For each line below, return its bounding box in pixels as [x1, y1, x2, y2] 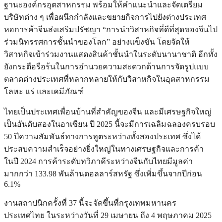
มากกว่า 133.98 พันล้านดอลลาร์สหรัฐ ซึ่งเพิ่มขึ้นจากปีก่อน [4, 169, 202, 178]
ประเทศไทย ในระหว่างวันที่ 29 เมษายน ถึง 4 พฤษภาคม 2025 [4, 211, 212, 220]
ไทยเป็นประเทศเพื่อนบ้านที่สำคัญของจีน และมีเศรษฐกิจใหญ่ [4, 108, 212, 116]
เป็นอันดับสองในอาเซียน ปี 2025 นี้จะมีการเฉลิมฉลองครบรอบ [4, 120, 215, 129]
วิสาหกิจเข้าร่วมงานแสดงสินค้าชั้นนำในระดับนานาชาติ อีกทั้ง [4, 50, 218, 59]
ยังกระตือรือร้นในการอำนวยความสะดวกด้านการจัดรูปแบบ [4, 62, 209, 71]
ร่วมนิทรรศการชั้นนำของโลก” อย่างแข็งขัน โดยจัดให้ [4, 38, 190, 47]
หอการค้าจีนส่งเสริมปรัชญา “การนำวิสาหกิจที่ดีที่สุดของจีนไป [4, 25, 218, 34]
